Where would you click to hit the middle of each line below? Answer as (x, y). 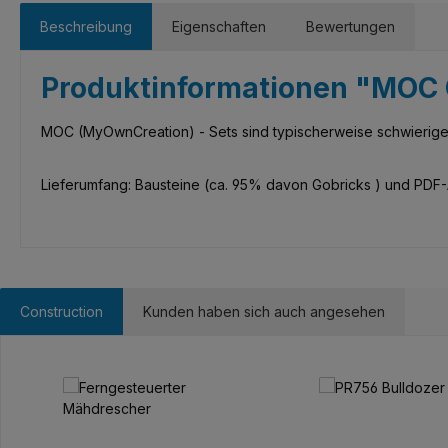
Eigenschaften (219, 26)
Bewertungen (350, 26)
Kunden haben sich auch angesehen (264, 311)
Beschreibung (86, 26)
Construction (61, 311)
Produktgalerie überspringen (140, 365)
